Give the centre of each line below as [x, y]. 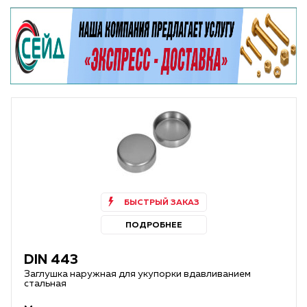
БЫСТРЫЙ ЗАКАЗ [161, 203]
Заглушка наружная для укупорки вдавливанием [137, 274]
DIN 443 [51, 260]
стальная [45, 284]
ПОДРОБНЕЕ [154, 225]
